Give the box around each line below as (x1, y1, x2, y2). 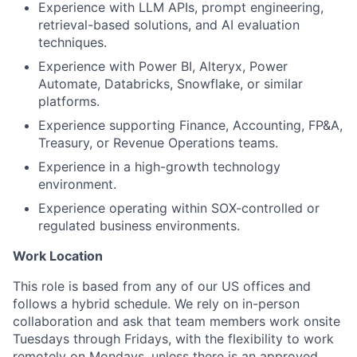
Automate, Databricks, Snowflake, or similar (38, 76, 303, 92)
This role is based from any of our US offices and (13, 278, 311, 294)
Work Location (13, 248, 103, 264)
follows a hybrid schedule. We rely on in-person (13, 296, 300, 312)
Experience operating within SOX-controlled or (38, 200, 320, 216)
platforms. (38, 93, 100, 109)
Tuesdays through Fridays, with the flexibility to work (13, 331, 334, 347)
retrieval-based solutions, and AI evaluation (38, 17, 300, 33)
